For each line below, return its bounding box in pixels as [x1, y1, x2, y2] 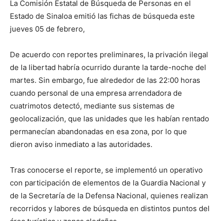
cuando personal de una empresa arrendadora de [10, 88, 182, 98]
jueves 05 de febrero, [10, 24, 85, 34]
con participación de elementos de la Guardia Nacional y [10, 178, 206, 187]
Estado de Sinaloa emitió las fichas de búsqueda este [10, 11, 195, 21]
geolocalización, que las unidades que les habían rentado [10, 113, 209, 123]
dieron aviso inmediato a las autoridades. [10, 139, 152, 149]
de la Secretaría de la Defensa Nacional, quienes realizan [10, 190, 208, 200]
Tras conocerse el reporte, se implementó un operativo [10, 165, 203, 175]
